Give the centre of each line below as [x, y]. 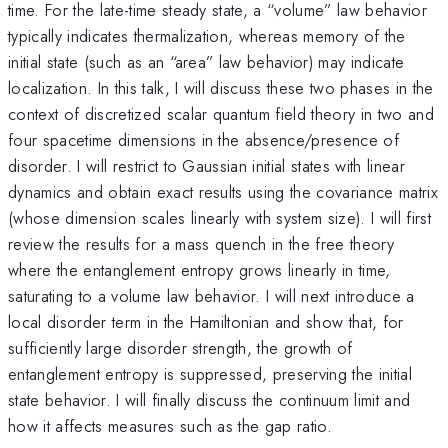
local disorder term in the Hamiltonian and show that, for [206, 321]
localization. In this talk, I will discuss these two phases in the [221, 87]
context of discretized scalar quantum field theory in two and [221, 113]
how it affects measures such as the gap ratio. [170, 425]
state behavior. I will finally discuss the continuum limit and [209, 399]
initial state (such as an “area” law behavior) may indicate [206, 61]
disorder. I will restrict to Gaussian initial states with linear [206, 165]
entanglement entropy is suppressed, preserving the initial [210, 373]
